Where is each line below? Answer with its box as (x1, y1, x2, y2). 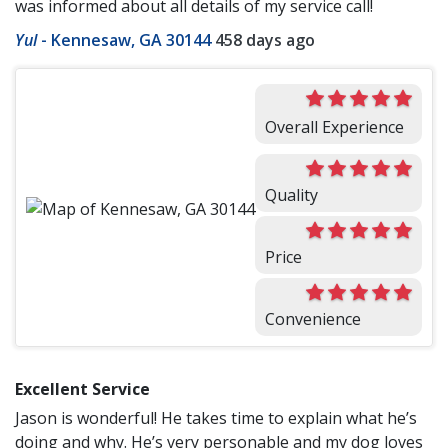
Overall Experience (265, 116, 404, 139)
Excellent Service (15, 378, 150, 401)
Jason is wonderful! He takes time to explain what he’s (15, 407, 417, 430)
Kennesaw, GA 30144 (51, 29, 211, 52)
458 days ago (215, 29, 315, 52)
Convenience (265, 308, 361, 331)
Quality (265, 184, 318, 207)
